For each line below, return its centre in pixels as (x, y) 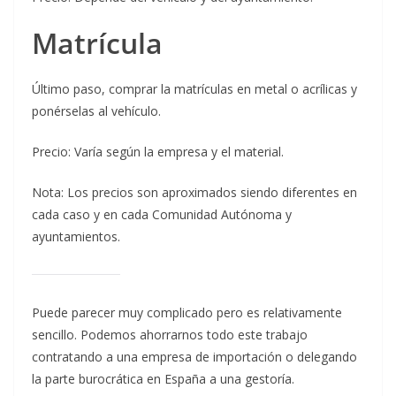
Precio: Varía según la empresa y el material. (158, 152)
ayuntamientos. (76, 237)
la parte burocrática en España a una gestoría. (163, 379)
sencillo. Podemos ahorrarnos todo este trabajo (170, 335)
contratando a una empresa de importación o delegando (194, 357)
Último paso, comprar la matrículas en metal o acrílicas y (194, 89)
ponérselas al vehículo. (96, 111)
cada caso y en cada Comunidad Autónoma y (162, 215)
